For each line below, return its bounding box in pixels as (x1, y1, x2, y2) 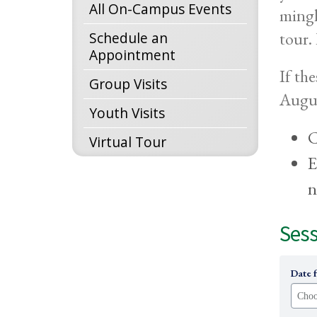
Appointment (89, 45, 175, 64)
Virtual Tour (89, 132, 166, 151)
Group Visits (89, 74, 167, 93)
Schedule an (89, 28, 168, 47)
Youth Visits (89, 103, 165, 122)
